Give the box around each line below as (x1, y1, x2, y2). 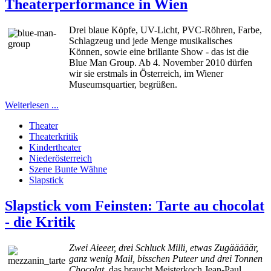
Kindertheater (29, 142, 81, 153)
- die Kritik (5, 214, 75, 230)
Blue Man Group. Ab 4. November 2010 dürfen (69, 57, 252, 68)
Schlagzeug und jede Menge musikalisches (69, 36, 232, 47)
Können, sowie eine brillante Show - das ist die (69, 47, 249, 57)
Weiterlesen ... (5, 100, 59, 111)
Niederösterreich (29, 153, 92, 164)
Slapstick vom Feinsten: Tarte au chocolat (5, 198, 264, 214)
